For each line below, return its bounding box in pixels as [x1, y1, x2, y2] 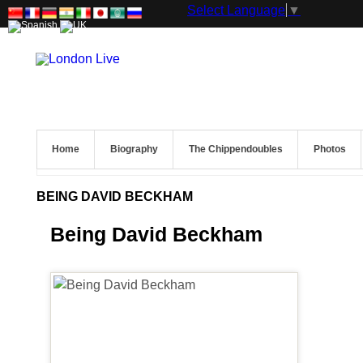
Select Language [187, 3, 285, 17]
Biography [110, 143, 158, 155]
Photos [314, 143, 346, 155]
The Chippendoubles [189, 143, 283, 155]
